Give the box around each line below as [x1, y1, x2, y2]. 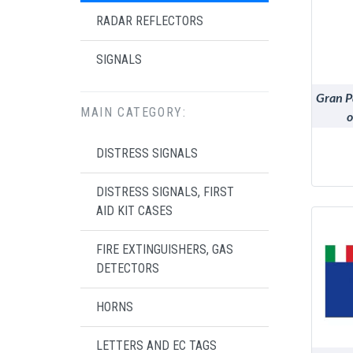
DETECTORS [96, 261, 159, 277]
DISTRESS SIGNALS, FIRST [96, 184, 234, 200]
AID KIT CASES [96, 203, 173, 219]
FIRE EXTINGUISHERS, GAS [96, 242, 233, 258]
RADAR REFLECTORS [96, 13, 203, 29]
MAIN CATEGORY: [80, 105, 187, 121]
